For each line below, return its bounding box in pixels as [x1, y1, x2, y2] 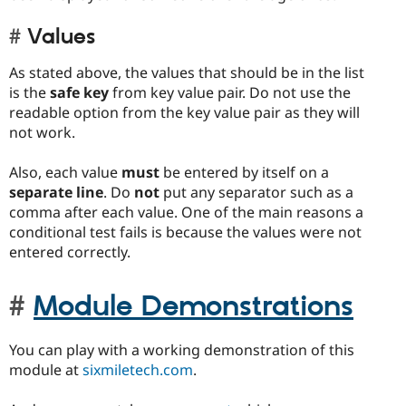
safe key [50, 82, 109, 102]
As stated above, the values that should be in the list [9, 62, 364, 82]
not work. [9, 121, 75, 142]
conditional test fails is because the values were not [9, 222, 362, 243]
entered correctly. [9, 242, 130, 263]
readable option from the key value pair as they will [9, 101, 360, 122]
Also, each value [9, 162, 121, 183]
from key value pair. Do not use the [109, 82, 351, 102]
